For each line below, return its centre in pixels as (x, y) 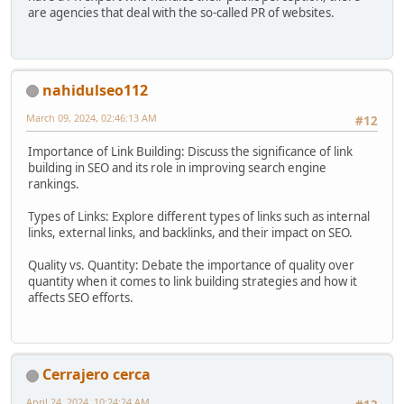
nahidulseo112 (95, 90)
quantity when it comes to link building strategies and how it (193, 281)
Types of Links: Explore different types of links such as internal (199, 216)
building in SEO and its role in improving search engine (177, 167)
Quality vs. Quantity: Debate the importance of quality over (191, 265)
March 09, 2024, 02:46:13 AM (92, 117)
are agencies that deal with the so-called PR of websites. (181, 13)
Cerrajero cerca (96, 375)
